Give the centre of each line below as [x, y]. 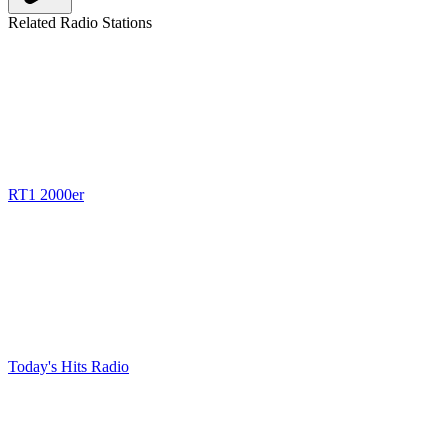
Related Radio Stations [80, 22]
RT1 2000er [46, 194]
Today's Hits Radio [68, 366]
